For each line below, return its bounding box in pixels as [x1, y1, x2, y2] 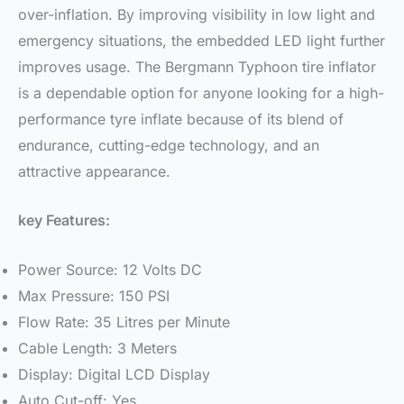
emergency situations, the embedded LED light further [18, 31, 385, 50]
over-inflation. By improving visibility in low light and [18, 5, 375, 23]
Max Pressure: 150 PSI [18, 286, 170, 305]
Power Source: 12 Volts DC [18, 260, 202, 279]
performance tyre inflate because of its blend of [18, 109, 344, 128]
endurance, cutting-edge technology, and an [18, 135, 319, 154]
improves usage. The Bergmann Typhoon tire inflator [18, 57, 376, 76]
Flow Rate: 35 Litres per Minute [18, 312, 230, 331]
